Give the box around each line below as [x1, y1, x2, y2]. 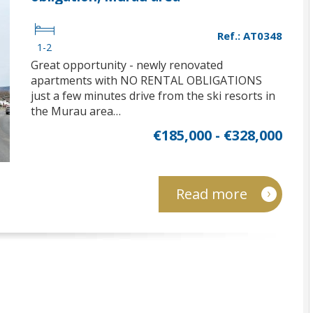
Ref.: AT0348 [217, 29, 282, 43]
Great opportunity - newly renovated [31, 57, 223, 73]
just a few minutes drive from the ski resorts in [31, 88, 275, 103]
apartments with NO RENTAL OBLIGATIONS [31, 73, 262, 88]
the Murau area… [31, 103, 121, 119]
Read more [176, 184, 247, 203]
